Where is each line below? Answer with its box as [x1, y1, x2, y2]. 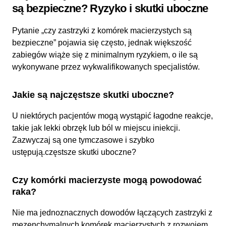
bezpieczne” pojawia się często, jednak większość [12, 38, 192, 47]
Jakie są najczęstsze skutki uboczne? [12, 89, 174, 100]
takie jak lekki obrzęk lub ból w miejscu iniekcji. [12, 123, 180, 132]
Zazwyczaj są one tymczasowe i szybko [12, 135, 154, 144]
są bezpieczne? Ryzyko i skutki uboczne [12, 2, 208, 15]
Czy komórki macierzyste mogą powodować [12, 175, 202, 185]
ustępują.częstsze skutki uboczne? [12, 147, 136, 156]
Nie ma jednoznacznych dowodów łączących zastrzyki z [12, 208, 212, 217]
